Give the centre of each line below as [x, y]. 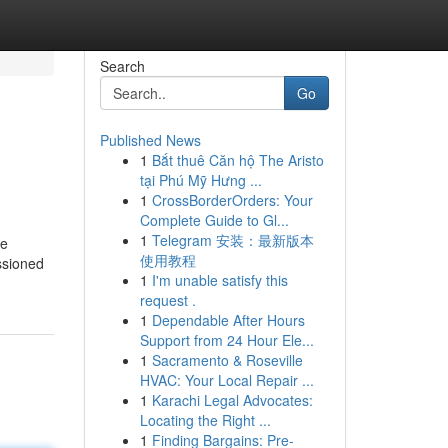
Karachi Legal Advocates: [232, 400]
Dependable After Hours [228, 320]
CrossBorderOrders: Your [232, 200]
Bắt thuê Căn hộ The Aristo [237, 160]
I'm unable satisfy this [219, 280]
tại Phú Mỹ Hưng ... [200, 180]
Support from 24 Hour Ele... [226, 340]
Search [122, 66]
